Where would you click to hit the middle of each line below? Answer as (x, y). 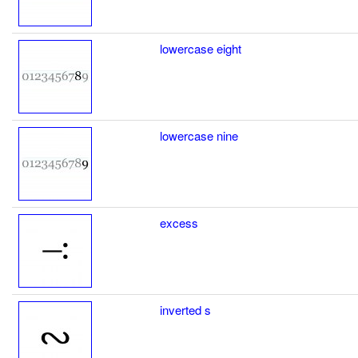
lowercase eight (201, 48)
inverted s (185, 309)
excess (179, 222)
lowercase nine (199, 135)
